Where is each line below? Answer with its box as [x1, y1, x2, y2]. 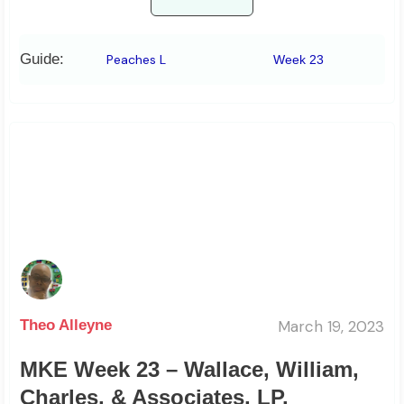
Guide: [20, 50, 64, 69]
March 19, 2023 [278, 316, 384, 336]
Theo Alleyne [20, 317, 112, 335]
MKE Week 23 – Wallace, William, [20, 357, 359, 382]
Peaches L [106, 51, 167, 69]
